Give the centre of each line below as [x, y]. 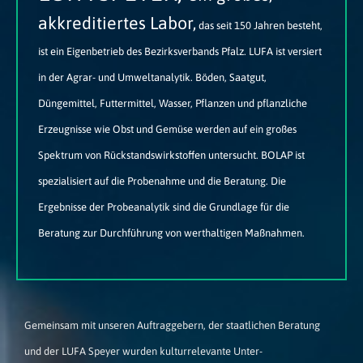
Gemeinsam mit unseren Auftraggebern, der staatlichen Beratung [172, 325]
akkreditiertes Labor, [117, 23]
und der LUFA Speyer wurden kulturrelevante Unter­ [143, 351]
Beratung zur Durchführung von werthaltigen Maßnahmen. [171, 233]
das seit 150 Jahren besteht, [259, 25]
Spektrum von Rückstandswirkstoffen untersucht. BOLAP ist [171, 155]
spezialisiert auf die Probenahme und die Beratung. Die [162, 181]
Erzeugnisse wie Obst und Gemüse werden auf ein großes [167, 129]
